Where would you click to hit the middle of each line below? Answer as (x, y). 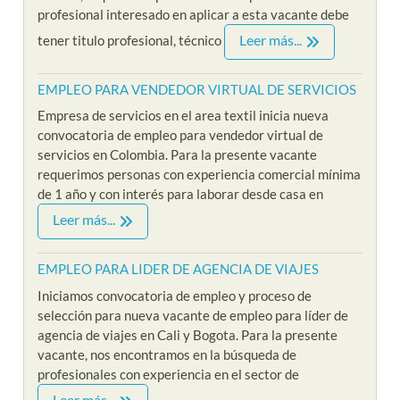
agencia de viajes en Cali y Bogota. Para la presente (188, 334)
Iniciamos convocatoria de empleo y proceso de (175, 295)
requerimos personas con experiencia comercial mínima (200, 175)
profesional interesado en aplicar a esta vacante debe (194, 14)
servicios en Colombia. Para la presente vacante (178, 155)
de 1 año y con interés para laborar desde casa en (181, 194)
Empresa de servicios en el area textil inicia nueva (183, 116)
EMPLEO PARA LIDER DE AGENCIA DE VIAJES (179, 269)
